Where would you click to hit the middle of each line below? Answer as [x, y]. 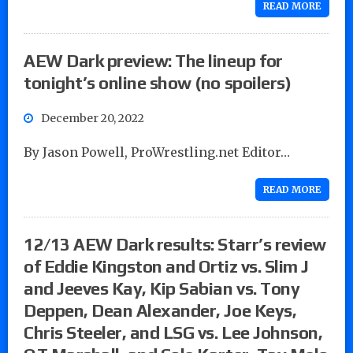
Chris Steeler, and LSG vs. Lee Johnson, [173, 332]
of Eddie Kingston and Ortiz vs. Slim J [166, 266]
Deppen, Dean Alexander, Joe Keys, [160, 310]
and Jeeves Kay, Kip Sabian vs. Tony [162, 288]
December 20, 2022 [93, 118]
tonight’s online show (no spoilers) [158, 82]
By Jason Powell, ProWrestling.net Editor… [157, 152]
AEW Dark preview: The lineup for [153, 60]
